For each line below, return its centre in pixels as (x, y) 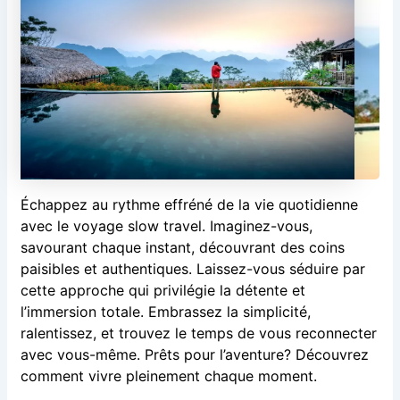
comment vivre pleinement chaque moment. (168, 375)
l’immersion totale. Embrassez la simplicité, (165, 311)
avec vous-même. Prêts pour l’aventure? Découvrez (194, 354)
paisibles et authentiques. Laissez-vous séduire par (192, 268)
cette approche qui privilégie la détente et (162, 290)
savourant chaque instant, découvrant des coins (182, 247)
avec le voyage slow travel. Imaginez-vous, (166, 225)
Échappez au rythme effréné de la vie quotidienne (189, 204)
